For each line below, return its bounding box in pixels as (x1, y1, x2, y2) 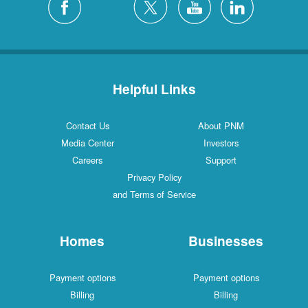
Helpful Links (112, 79, 196, 99)
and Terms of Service (112, 188, 196, 201)
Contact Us (65, 119, 109, 133)
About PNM (197, 119, 244, 133)
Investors (203, 136, 239, 150)
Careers (72, 153, 102, 167)
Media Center (60, 136, 114, 150)
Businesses (188, 231, 263, 251)
